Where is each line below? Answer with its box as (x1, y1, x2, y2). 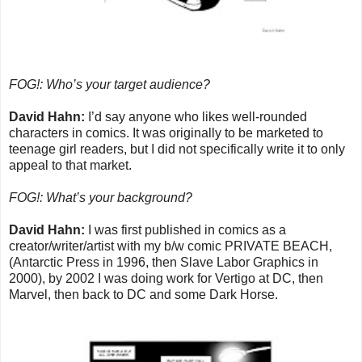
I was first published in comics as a (88, 222, 286, 237)
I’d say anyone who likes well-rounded (88, 109, 307, 124)
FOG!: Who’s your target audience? (9, 77, 210, 91)
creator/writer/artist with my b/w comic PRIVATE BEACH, (9, 238, 332, 253)
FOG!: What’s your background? (9, 190, 192, 204)
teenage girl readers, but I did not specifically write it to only (9, 141, 345, 156)
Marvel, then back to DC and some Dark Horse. (9, 287, 278, 301)
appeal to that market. (9, 158, 132, 172)
